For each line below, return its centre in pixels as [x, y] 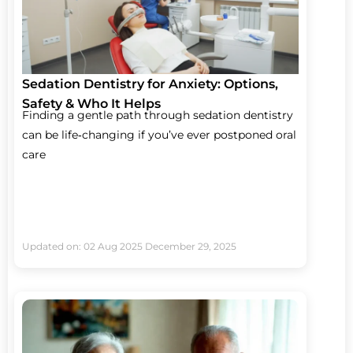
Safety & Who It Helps [91, 103]
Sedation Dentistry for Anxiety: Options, [150, 84]
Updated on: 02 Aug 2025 [82, 246]
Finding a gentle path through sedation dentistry [158, 115]
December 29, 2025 [191, 246]
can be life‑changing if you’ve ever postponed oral [159, 134]
